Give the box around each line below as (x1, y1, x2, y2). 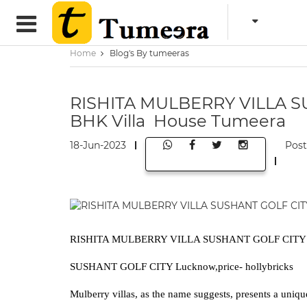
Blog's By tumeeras (110, 48, 189, 58)
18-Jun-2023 (70, 139, 126, 151)
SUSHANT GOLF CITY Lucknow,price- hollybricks (70, 261, 293, 272)
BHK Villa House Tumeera (70, 111, 286, 131)
